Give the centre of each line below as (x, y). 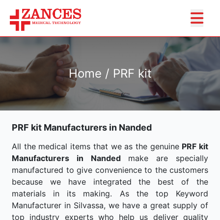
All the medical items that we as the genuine (97, 146)
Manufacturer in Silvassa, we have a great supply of (110, 205)
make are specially (165, 158)
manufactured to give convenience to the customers (110, 170)
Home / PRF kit (110, 73)
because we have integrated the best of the (110, 182)
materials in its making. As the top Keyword (110, 193)
